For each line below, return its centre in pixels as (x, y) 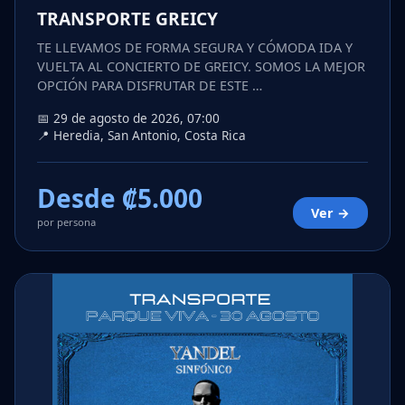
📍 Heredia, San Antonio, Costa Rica (141, 136)
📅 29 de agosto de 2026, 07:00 (128, 118)
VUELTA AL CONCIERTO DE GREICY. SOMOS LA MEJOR (201, 67)
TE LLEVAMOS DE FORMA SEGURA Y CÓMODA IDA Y (195, 48)
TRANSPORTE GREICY (127, 19)
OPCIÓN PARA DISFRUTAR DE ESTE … (150, 86)
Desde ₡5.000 (120, 198)
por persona (66, 222)
